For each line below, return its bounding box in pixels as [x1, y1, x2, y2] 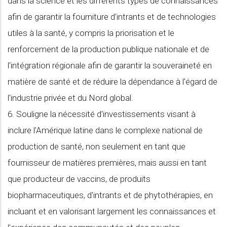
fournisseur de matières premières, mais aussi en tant [8, 158, 207, 168]
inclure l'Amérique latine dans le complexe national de [8, 125, 203, 135]
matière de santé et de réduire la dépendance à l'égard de [8, 77, 217, 87]
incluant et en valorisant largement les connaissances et [8, 206, 216, 216]
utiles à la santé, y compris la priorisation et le [8, 28, 174, 38]
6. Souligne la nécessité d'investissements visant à [8, 109, 196, 119]
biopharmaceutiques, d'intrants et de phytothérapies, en [8, 190, 213, 200]
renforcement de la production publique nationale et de [8, 44, 209, 54]
